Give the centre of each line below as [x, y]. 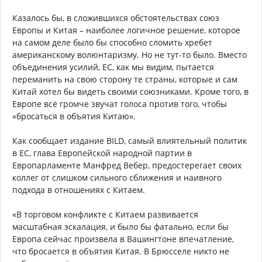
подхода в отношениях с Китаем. [79, 190]
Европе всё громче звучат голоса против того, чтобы [120, 104]
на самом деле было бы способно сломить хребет [112, 43]
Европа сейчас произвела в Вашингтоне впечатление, [123, 239]
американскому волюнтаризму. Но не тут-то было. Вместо [130, 55]
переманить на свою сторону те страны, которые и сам [125, 80]
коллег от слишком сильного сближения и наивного [117, 178]
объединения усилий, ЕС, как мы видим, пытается [113, 67]
